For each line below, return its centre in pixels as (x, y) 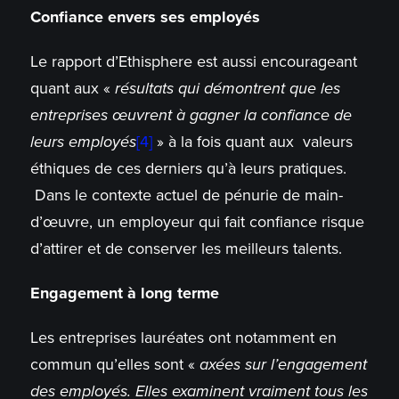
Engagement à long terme (124, 293)
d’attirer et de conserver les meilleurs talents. (186, 249)
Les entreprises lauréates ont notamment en (183, 338)
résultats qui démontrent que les (227, 89)
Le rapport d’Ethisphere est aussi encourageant (193, 62)
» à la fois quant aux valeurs (252, 142)
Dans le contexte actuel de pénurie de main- (186, 195)
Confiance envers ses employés (145, 17)
